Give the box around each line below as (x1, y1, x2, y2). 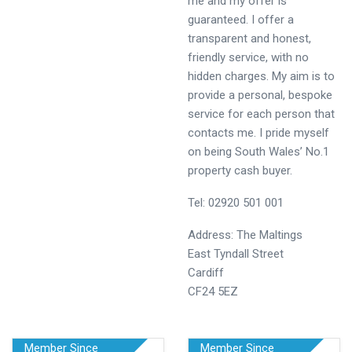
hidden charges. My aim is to (188, 69, 335, 83)
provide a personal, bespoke (188, 88, 332, 102)
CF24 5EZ (188, 284, 238, 299)
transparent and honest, (188, 31, 311, 46)
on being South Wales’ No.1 (188, 145, 329, 159)
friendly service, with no (188, 50, 309, 64)
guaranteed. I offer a (188, 13, 294, 27)
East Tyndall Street (188, 247, 284, 261)
